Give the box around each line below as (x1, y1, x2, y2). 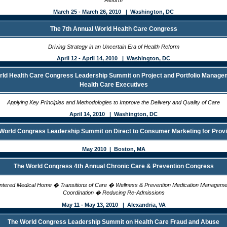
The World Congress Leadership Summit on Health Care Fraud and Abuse (8, 218, 219, 225)
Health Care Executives (79, 81, 148, 88)
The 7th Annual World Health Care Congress (50, 25, 177, 32)
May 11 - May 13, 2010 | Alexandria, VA (61, 202, 166, 208)
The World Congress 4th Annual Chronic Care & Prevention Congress (13, 163, 214, 170)
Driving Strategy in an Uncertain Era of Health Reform (48, 44, 179, 50)
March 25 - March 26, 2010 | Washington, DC (53, 9, 174, 15)
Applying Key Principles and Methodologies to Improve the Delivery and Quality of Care (7, 99, 220, 105)
